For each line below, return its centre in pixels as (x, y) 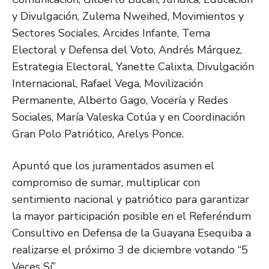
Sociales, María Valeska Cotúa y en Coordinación (128, 117)
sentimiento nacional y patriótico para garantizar (131, 200)
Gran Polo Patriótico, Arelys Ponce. (98, 134)
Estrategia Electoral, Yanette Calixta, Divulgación (133, 67)
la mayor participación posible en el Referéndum (131, 216)
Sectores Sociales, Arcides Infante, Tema (111, 33)
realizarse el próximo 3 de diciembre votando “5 (130, 250)
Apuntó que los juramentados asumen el (113, 166)
